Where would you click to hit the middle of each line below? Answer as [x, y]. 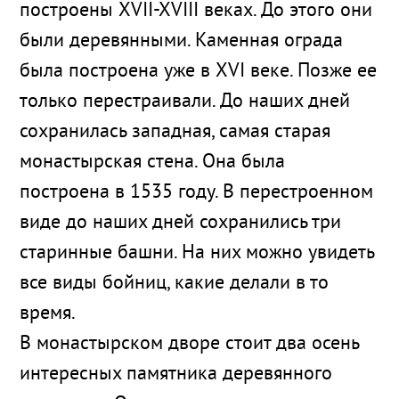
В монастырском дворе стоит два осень [189, 344]
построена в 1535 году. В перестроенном [196, 193]
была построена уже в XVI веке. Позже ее [198, 72]
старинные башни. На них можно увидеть [197, 253]
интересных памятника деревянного [176, 375]
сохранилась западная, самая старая [175, 132]
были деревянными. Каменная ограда [181, 41]
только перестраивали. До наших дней [185, 102]
